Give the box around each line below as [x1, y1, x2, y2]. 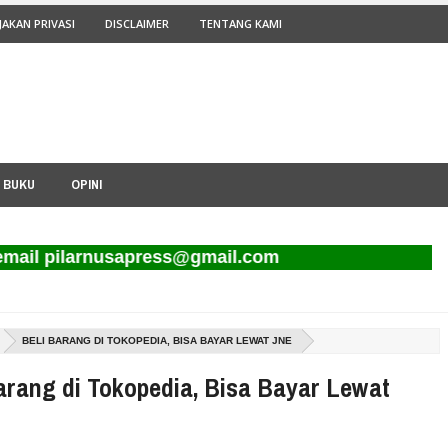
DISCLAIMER [105, 16, 169, 31]
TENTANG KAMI [199, 16, 282, 31]
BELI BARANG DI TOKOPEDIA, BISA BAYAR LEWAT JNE [22, 335, 293, 346]
